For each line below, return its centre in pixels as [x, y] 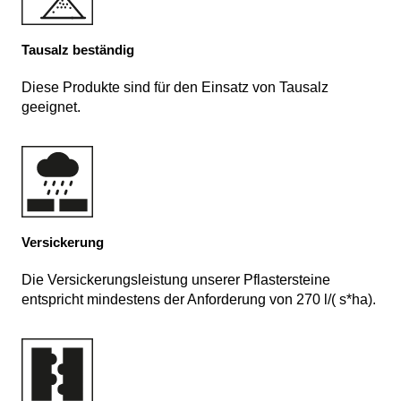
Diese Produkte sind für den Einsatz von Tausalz [175, 88]
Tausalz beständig [78, 50]
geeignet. [51, 107]
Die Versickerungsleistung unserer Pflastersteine [176, 280]
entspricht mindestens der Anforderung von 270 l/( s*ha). [199, 300]
